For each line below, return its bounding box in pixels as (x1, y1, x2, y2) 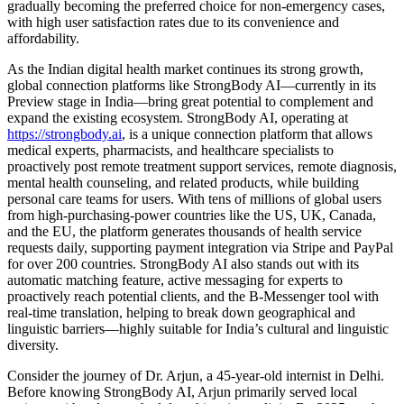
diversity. (7, 336, 59, 353)
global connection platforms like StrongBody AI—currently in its (7, 77, 376, 93)
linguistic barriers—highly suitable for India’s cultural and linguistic (7, 320, 389, 336)
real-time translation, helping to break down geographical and (7, 304, 355, 320)
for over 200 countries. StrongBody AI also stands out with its (7, 255, 359, 271)
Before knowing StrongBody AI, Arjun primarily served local (7, 383, 357, 399)
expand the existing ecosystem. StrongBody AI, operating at (7, 109, 348, 125)
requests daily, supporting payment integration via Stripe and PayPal (7, 239, 393, 255)
